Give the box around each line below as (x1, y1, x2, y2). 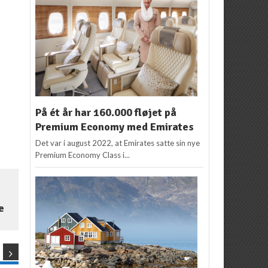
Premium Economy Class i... (35, 150, 130, 160)
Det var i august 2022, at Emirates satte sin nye (35, 138, 200, 148)
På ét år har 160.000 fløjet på (35, 105, 177, 119)
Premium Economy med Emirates (35, 120, 194, 133)
